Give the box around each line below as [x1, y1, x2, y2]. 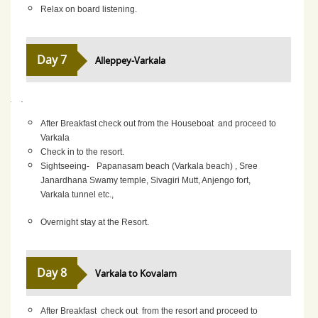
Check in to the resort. [40, 146, 125, 157]
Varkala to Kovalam [95, 267, 177, 280]
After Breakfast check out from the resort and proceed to [40, 305, 258, 316]
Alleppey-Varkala [95, 53, 166, 67]
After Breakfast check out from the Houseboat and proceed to [40, 118, 277, 128]
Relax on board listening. [40, 4, 138, 14]
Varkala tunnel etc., [40, 189, 114, 199]
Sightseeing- [40, 160, 90, 171]
